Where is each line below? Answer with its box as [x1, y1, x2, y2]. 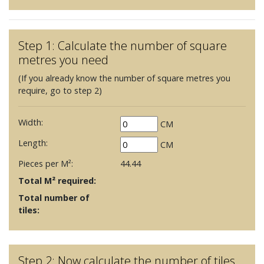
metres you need [18, 52, 108, 68]
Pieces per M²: [18, 158, 73, 170]
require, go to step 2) [18, 85, 102, 97]
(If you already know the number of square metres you [18, 72, 230, 84]
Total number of [18, 192, 90, 204]
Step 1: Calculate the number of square [18, 38, 227, 54]
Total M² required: [18, 175, 96, 187]
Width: [18, 117, 43, 128]
